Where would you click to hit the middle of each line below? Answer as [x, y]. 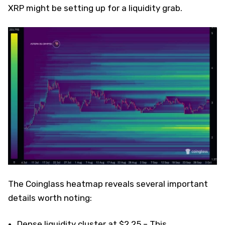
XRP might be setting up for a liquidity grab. [95, 8]
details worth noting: [50, 198]
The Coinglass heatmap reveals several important [108, 184]
